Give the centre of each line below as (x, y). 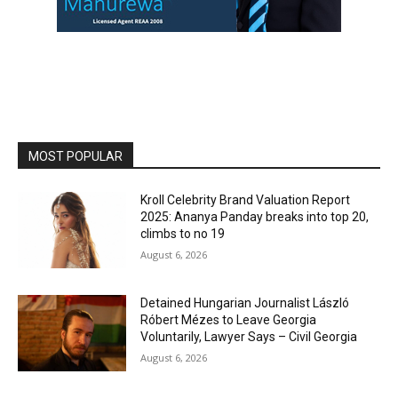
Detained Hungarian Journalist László (245, 302)
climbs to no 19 (183, 234)
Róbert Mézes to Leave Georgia (229, 319)
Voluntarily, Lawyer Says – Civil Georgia (249, 336)
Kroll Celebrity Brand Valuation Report (246, 200)
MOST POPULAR (76, 157)
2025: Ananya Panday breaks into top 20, (255, 217)
